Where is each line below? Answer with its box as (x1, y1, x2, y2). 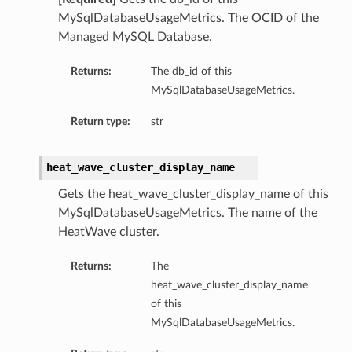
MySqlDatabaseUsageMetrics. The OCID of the (57, 12, 319, 25)
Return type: (70, 115, 130, 128)
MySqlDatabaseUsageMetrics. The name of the (57, 207, 317, 220)
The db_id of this (150, 65, 232, 78)
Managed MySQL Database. (57, 31, 212, 44)
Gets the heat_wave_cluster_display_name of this (57, 188, 328, 201)
